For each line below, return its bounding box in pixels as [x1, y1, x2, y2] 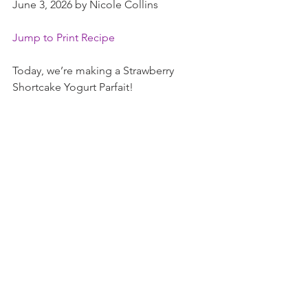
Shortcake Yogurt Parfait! [12, 80, 133, 93]
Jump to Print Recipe [12, 31, 115, 44]
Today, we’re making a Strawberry [12, 64, 177, 77]
